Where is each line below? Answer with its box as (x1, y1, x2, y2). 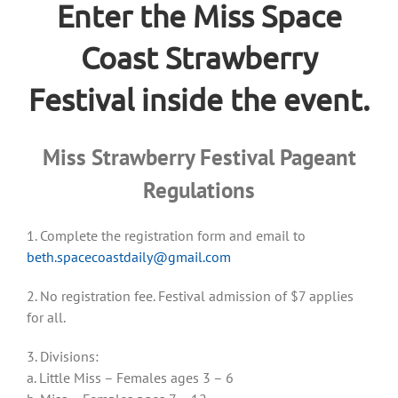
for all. (27, 308, 66, 327)
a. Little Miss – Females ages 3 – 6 (27, 369, 234, 387)
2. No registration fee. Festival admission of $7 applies (27, 287, 354, 306)
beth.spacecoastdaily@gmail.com (27, 248, 231, 267)
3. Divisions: (27, 347, 99, 366)
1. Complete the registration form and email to (27, 227, 306, 245)
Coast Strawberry (80, 40, 318, 76)
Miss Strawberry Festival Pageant (42, 143, 356, 172)
